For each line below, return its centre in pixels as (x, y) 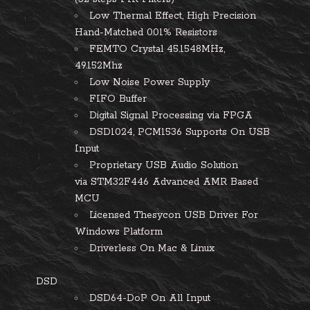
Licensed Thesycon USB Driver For (174, 215)
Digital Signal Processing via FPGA (171, 116)
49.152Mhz (107, 66)
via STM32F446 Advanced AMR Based (166, 182)
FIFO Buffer (118, 99)
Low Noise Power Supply (149, 82)
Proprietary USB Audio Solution (164, 165)
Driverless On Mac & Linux (152, 248)
